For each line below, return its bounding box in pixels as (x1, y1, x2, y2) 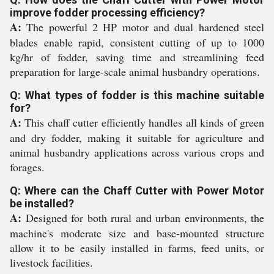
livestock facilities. (10, 255, 93, 270)
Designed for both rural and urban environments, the (21, 210, 264, 225)
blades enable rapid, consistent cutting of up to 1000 (10, 35, 264, 50)
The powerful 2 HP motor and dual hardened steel (21, 20, 264, 34)
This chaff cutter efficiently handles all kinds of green (21, 115, 264, 130)
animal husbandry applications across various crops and (10, 145, 264, 160)
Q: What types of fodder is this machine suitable (10, 89, 264, 102)
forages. (10, 160, 45, 174)
